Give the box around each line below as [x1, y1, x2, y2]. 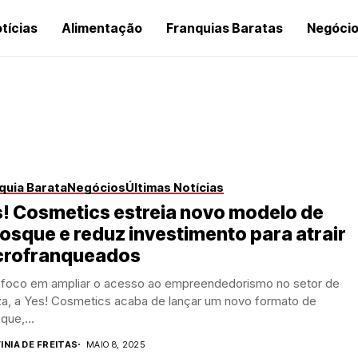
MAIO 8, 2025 [86, 338, 145, 350]
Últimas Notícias [125, 179, 224, 195]
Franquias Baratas [166, 20, 283, 36]
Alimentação [62, 20, 142, 36]
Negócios [67, 179, 125, 195]
